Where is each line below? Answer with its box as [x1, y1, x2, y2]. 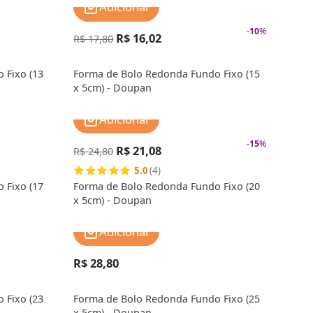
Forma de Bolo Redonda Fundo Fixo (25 [73, 291, 261, 305]
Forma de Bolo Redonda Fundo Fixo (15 [73, 66, 261, 80]
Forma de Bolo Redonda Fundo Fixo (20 [73, 179, 261, 193]
